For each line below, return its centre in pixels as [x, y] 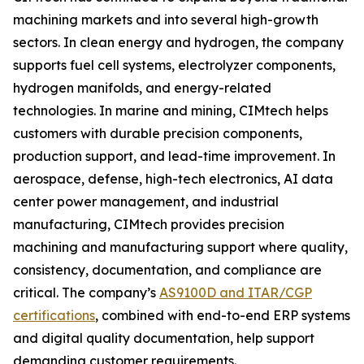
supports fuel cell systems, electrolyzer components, [174, 65]
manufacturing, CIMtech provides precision [149, 225]
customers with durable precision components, [158, 134]
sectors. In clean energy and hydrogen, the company [178, 43]
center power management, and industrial [146, 202]
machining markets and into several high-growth [166, 20]
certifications [54, 316]
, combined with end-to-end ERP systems [223, 316]
